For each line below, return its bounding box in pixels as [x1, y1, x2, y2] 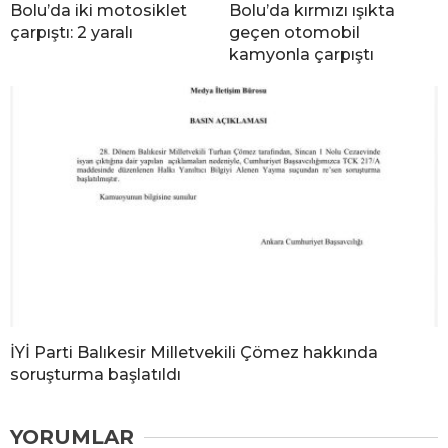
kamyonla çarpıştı [229, 45, 374, 65]
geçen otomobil [229, 23, 360, 43]
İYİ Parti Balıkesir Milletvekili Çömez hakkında [10, 343, 378, 363]
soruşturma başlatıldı [10, 365, 181, 385]
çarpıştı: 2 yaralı [10, 23, 133, 43]
